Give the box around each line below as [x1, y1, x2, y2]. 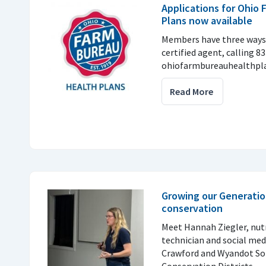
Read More [170, 85, 213, 98]
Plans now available [161, 14, 252, 28]
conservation [161, 201, 223, 216]
